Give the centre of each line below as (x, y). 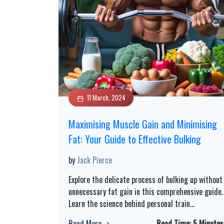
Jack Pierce (94, 160)
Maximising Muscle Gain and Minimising (143, 124)
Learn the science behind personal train (129, 203)
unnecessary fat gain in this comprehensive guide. (146, 191)
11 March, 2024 (106, 97)
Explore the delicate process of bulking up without (145, 179)
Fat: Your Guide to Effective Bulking (135, 139)
